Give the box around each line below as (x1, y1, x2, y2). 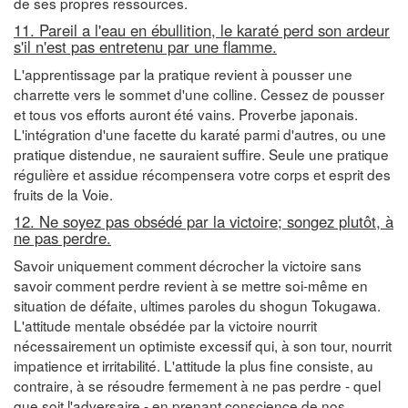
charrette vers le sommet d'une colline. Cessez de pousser (14, 83, 384, 104)
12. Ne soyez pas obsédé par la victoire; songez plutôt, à (14, 209, 393, 232)
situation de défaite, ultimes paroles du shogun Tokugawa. (14, 294, 381, 315)
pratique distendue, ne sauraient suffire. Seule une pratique (14, 143, 389, 164)
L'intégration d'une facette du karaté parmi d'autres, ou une (14, 123, 386, 144)
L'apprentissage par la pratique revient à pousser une (14, 63, 352, 84)
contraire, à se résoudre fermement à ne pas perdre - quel (14, 374, 381, 395)
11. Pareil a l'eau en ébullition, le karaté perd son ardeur (14, 18, 390, 41)
